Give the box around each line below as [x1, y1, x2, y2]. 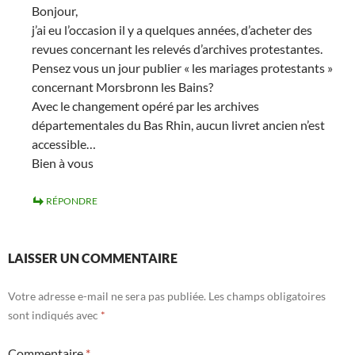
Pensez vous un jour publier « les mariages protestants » [32, 60, 333, 75]
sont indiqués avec [8, 308, 101, 322]
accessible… [32, 136, 96, 151]
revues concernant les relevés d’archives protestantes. [32, 41, 323, 56]
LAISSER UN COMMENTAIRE [8, 250, 177, 265]
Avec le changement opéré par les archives [32, 98, 259, 113]
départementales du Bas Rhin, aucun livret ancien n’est [32, 117, 325, 132]
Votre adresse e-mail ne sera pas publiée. [8, 289, 206, 303]
